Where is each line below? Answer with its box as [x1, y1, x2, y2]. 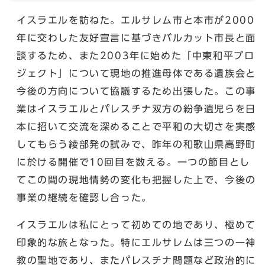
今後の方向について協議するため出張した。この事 [17, 86, 256, 96]
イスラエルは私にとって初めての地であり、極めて [17, 219, 256, 230]
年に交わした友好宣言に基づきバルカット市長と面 [17, 33, 256, 43]
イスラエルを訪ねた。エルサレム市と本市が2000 [17, 15, 255, 25]
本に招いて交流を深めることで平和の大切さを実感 [17, 121, 256, 131]
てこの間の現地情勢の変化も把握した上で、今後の [17, 174, 256, 185]
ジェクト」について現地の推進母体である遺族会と [17, 68, 256, 78]
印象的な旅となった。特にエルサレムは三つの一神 [17, 237, 256, 247]
